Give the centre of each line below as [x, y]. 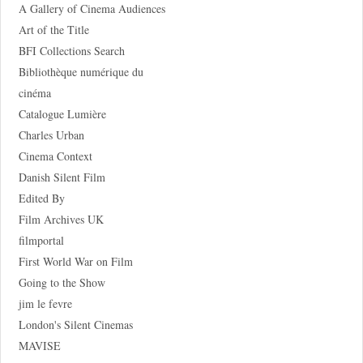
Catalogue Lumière [62, 113]
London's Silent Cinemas [75, 324]
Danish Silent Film [62, 177]
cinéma [34, 92]
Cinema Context [55, 156]
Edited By [41, 198]
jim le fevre [45, 303]
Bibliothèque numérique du [81, 71]
